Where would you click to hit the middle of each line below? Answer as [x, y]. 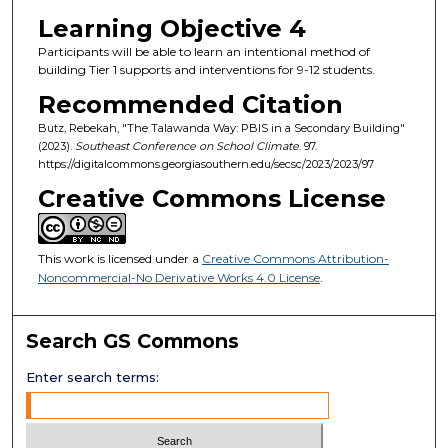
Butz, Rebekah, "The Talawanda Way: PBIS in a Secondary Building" [221, 128]
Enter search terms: [93, 376]
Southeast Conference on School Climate [186, 146]
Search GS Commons [133, 340]
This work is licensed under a [119, 259]
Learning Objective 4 [171, 28]
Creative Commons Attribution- [295, 259]
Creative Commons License [211, 199]
